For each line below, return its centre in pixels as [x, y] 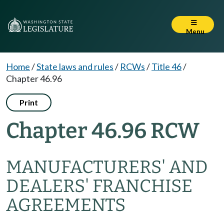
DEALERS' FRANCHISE [99, 186]
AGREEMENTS [66, 205]
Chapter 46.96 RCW [103, 131]
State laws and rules [75, 66]
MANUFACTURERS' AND [107, 167]
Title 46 [166, 66]
